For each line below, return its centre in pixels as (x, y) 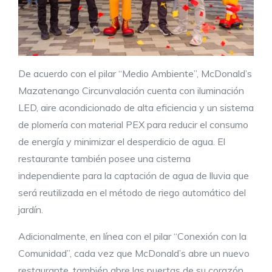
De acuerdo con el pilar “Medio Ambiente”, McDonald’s (135, 73)
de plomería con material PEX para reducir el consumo (133, 124)
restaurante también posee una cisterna (104, 158)
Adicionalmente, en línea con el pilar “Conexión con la (132, 236)
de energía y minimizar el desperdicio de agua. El (122, 141)
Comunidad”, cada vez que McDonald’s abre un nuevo (134, 253)
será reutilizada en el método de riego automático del (132, 192)
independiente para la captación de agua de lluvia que (134, 175)
